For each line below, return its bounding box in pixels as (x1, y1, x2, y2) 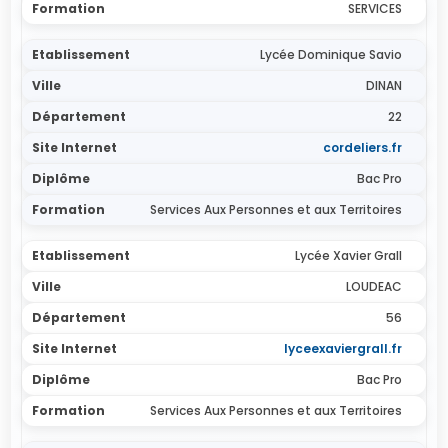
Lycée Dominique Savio (259, 46, 402, 63)
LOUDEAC (345, 278, 402, 295)
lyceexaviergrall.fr (283, 340, 402, 357)
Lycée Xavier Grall (294, 247, 402, 264)
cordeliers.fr (322, 139, 402, 156)
